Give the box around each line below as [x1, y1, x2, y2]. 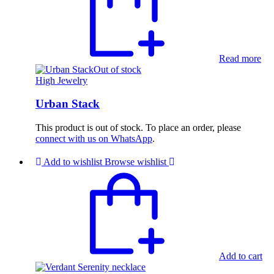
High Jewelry [35, 75, 87, 86]
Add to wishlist [43, 157, 102, 168]
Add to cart [219, 251, 262, 262]
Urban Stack [35, 97, 100, 111]
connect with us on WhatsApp [35, 133, 152, 144]
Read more [219, 53, 261, 64]
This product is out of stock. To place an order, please [35, 122, 241, 133]
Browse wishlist [105, 157, 166, 168]
